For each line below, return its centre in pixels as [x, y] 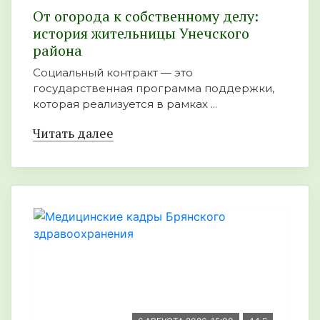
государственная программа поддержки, [154, 88]
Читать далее [73, 133]
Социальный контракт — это [113, 72]
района [57, 50]
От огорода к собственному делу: [146, 16]
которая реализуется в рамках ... [125, 104]
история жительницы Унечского [141, 33]
